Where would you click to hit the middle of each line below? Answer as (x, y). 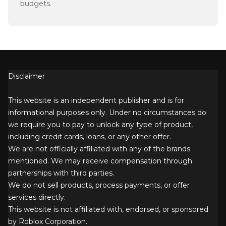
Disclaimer (26, 76)
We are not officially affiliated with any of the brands (99, 149)
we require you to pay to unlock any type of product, (100, 125)
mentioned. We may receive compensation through (100, 161)
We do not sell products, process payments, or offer (99, 185)
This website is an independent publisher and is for (96, 101)
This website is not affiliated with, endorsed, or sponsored (108, 210)
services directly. (37, 197)
